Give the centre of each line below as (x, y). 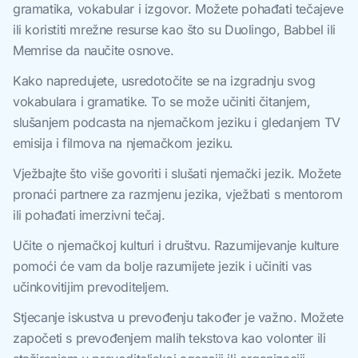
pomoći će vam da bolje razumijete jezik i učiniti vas (162, 267)
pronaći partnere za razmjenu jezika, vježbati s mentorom (178, 195)
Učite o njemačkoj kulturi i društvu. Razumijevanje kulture (176, 246)
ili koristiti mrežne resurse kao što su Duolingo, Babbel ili (175, 30)
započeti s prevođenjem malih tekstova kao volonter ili (169, 338)
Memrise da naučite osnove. (93, 51)
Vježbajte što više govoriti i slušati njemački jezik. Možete (177, 174)
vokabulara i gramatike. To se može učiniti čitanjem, (162, 102)
